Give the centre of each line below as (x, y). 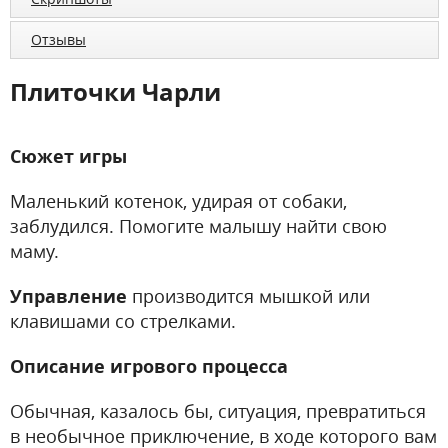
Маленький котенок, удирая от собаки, (178, 201)
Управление (68, 297)
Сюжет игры (68, 157)
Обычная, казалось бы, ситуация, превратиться (218, 411)
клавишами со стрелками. (123, 321)
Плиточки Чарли (115, 92)
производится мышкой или (248, 296)
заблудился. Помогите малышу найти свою (198, 226)
